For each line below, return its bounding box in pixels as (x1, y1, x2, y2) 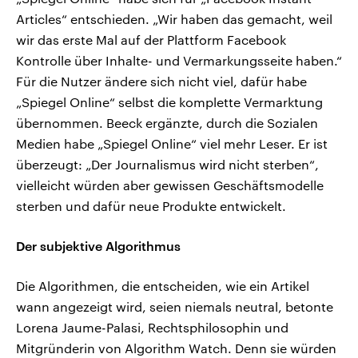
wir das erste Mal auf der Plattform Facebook (16, 32, 286, 48)
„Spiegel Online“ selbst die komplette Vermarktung (16, 94, 323, 110)
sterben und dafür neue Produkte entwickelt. (16, 198, 286, 214)
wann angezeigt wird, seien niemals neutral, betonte (16, 299, 333, 315)
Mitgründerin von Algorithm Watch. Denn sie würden (16, 340, 336, 356)
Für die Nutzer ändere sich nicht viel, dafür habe (16, 74, 307, 89)
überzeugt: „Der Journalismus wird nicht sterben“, (16, 157, 319, 173)
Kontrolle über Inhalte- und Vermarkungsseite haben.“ (16, 53, 342, 69)
